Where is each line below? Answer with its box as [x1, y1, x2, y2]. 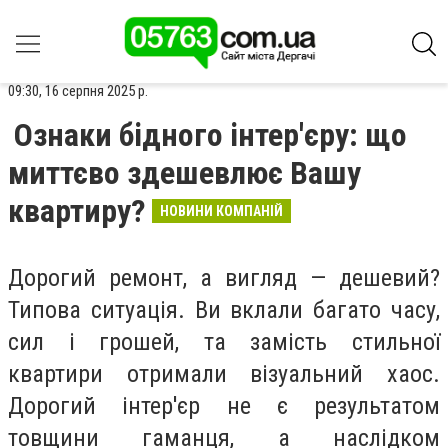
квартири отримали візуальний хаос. [8, 360, 440, 388]
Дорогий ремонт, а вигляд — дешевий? [8, 264, 440, 292]
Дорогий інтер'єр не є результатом [8, 392, 440, 420]
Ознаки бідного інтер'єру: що [14, 116, 407, 154]
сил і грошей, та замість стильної [8, 328, 440, 356]
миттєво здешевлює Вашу [8, 154, 361, 192]
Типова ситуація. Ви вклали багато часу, [8, 296, 440, 324]
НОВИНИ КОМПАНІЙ [160, 203, 283, 219]
